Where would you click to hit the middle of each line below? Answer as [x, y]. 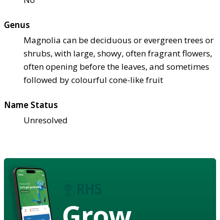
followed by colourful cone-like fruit [93, 80]
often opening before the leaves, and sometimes [116, 66]
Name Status [31, 105]
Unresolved [46, 120]
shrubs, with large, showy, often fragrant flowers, [118, 53]
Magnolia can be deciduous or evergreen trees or [119, 40]
